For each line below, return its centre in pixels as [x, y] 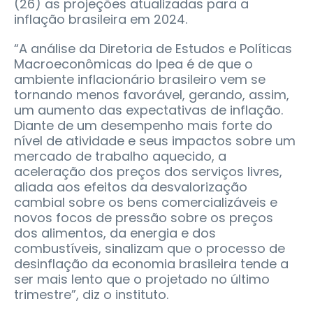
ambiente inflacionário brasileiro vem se [140, 79]
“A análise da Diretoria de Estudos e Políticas [153, 48]
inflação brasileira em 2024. [101, 19]
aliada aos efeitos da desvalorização [131, 187]
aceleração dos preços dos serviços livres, [148, 171]
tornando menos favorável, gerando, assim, [152, 94]
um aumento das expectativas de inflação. [148, 110]
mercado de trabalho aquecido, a [120, 156]
